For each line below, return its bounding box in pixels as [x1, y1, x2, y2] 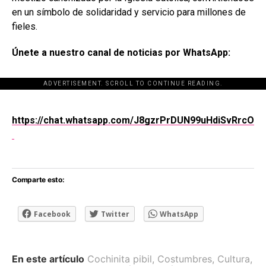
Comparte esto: [12, 175, 65, 184]
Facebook [34, 208, 71, 219]
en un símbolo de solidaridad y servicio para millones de [12, 6, 246, 18]
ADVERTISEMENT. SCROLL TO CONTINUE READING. [43, 80, 223, 87]
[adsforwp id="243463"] [71, 83, 195, 96]
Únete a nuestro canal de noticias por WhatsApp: [12, 46, 230, 58]
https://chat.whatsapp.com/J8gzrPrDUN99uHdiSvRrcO [12, 114, 254, 126]
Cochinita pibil [87, 252, 152, 265]
